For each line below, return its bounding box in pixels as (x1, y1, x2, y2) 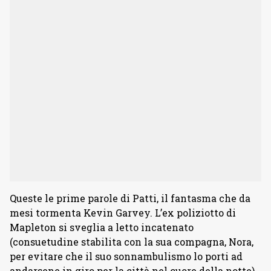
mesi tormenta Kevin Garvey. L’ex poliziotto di (10, 206, 236, 219)
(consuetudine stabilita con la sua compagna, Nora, (10, 235, 253, 248)
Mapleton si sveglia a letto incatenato (10, 221, 194, 233)
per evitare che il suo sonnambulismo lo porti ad (10, 250, 243, 263)
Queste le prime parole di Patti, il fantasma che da (10, 192, 250, 204)
